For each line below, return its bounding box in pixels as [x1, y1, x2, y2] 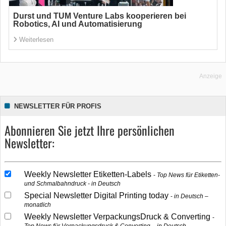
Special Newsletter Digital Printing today [24, 191, 171, 200]
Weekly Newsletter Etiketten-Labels [24, 170, 153, 179]
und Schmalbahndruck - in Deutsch [24, 180, 121, 187]
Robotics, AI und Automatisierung [13, 20, 142, 28]
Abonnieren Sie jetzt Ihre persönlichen [5, 121, 175, 139]
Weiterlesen [19, 36, 53, 43]
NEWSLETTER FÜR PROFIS [14, 102, 101, 110]
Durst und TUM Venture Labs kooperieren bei [13, 12, 186, 20]
